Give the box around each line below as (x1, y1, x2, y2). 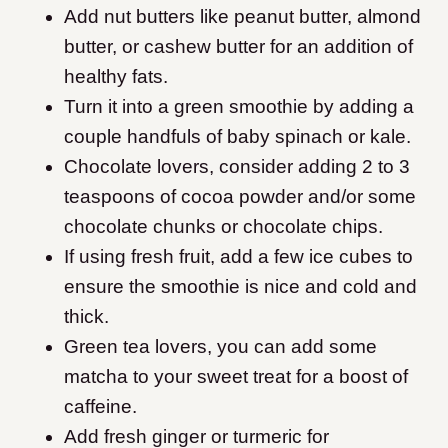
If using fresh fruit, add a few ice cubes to (64, 246, 413, 268)
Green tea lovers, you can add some (64, 336, 377, 358)
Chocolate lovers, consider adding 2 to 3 (64, 156, 410, 178)
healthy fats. (64, 66, 168, 88)
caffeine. (64, 396, 142, 418)
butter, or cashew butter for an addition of (64, 36, 413, 58)
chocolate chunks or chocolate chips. (64, 216, 383, 238)
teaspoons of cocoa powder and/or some (64, 186, 416, 208)
